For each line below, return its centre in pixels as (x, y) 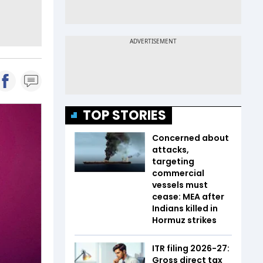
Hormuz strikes (184, 220)
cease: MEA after (188, 197)
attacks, (171, 150)
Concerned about (190, 138)
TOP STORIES (124, 115)
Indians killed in (185, 208)
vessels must (180, 185)
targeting (173, 161)
